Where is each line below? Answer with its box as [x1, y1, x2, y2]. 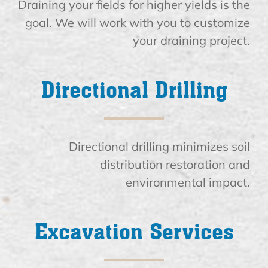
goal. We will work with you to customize [25, 15, 251, 31]
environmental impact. [126, 175, 251, 190]
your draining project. [133, 33, 251, 48]
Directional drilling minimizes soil [69, 139, 251, 154]
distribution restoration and [100, 157, 251, 172]
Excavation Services [34, 218, 234, 245]
